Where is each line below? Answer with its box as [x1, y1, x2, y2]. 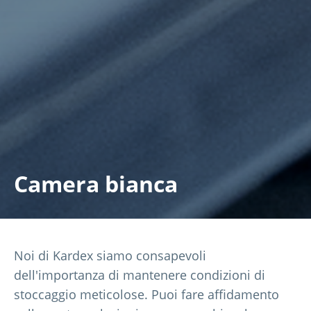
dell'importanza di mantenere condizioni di [14, 266, 265, 283]
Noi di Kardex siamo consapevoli [14, 246, 206, 264]
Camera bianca [14, 169, 178, 199]
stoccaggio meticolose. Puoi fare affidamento [14, 285, 279, 303]
